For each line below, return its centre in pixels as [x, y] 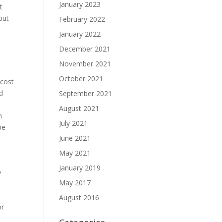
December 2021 [85, 49]
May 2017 [75, 183]
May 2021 [75, 153]
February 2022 [82, 19]
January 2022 [80, 34]
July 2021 [74, 123]
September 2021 [86, 93]
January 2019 [80, 168]
